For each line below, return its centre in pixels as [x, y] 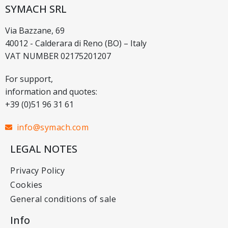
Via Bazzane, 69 [35, 30]
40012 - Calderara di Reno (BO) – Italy [76, 43]
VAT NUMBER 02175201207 [58, 56]
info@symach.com [52, 127]
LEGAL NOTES [44, 149]
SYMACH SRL [36, 9]
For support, [29, 79]
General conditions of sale [63, 199]
